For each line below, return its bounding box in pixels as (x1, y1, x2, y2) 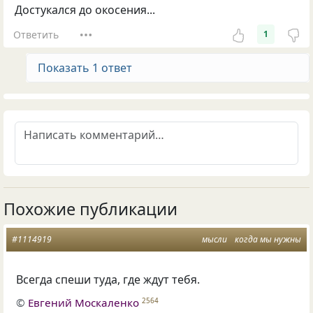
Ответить (13, 27, 59, 41)
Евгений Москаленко (28, 295, 140, 310)
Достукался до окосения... (15, 2, 155, 18)
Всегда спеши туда (16, 272, 118, 288)
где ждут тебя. (123, 272, 201, 288)
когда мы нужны (235, 233, 301, 246)
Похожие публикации (3, 198, 177, 221)
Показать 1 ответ (38, 60, 132, 76)
